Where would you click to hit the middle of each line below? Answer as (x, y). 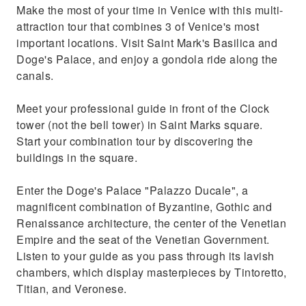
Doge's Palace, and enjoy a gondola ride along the (147, 59)
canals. (35, 75)
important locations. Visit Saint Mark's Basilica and (147, 43)
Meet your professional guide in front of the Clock (143, 108)
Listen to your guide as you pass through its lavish (145, 256)
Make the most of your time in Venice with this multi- (150, 10)
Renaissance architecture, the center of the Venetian (151, 223)
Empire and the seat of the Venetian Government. (143, 239)
